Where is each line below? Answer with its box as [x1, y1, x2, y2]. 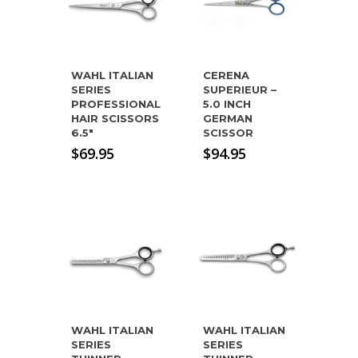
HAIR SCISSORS [71, 112, 159, 125]
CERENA [203, 69, 250, 82]
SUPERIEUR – [203, 83, 277, 97]
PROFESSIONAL [71, 97, 161, 111]
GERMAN [203, 112, 253, 125]
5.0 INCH [203, 97, 252, 111]
